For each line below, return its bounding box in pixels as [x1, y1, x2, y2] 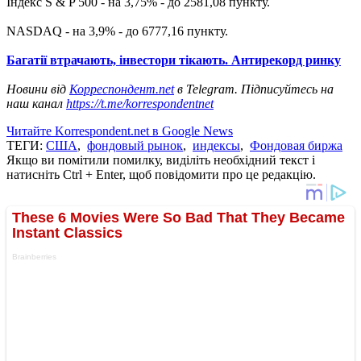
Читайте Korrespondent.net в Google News [6, 123, 233, 138]
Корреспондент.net [69, 81, 174, 96]
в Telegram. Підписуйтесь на [174, 81, 334, 96]
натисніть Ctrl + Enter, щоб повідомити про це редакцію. [6, 167, 316, 181]
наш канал [6, 96, 66, 110]
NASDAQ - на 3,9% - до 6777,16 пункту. [6, 23, 228, 38]
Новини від [6, 81, 69, 96]
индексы [193, 138, 240, 152]
